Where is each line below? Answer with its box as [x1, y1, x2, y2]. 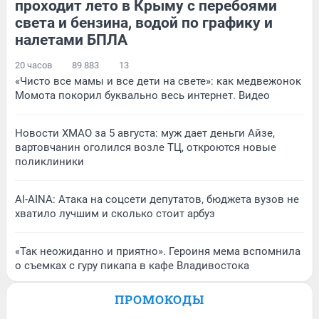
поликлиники [15, 155, 84, 169]
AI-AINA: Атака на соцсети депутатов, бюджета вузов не [15, 193, 299, 206]
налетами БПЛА [15, 31, 127, 49]
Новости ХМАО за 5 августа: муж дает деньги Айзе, [15, 127, 275, 140]
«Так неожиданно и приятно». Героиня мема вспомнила [15, 245, 300, 258]
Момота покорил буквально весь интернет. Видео [15, 89, 270, 103]
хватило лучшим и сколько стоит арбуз [15, 207, 215, 221]
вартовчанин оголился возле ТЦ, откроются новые [15, 141, 276, 155]
